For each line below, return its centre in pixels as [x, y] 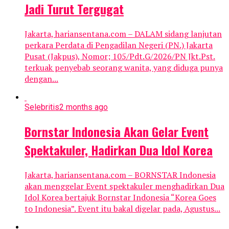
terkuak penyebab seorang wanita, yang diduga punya [124, 68]
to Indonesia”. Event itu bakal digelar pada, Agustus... [122, 209]
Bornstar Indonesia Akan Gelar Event [117, 132]
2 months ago [84, 107]
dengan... [41, 79]
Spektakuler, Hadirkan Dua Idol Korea [119, 150]
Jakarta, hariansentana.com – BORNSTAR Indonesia [120, 175]
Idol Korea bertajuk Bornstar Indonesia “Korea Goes [120, 198]
